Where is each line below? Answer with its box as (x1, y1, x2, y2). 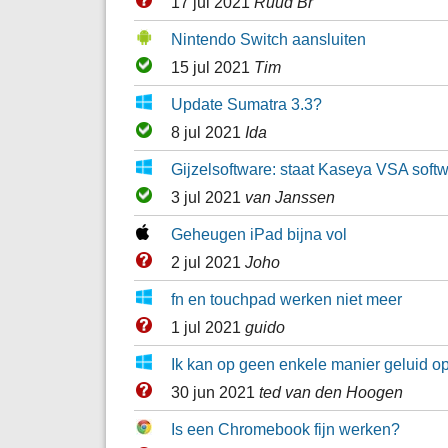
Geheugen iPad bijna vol (170, 224, 347, 243)
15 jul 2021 (170, 57, 254, 76)
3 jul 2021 (170, 187, 245, 206)
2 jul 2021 (170, 252, 245, 271)
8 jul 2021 (170, 122, 245, 141)
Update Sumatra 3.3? (170, 94, 322, 113)
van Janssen (244, 187, 335, 206)
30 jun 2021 (170, 382, 259, 401)
